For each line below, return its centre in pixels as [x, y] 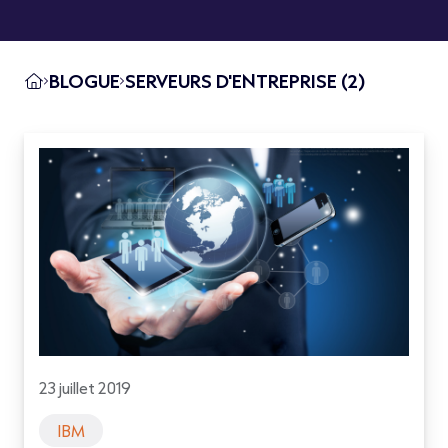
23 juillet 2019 [85, 388]
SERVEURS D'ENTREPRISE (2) [245, 81]
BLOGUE [84, 81]
